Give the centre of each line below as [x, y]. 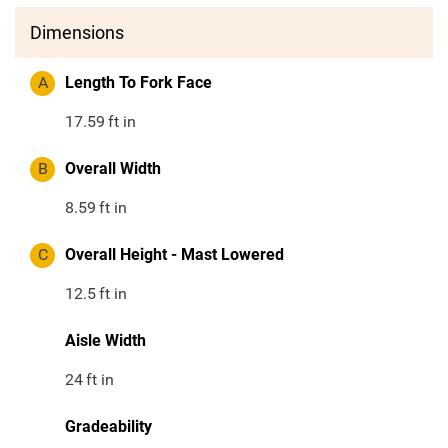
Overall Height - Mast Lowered [174, 255]
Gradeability [108, 427]
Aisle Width [105, 341]
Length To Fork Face [138, 83]
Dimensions [77, 33]
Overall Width [113, 169]
